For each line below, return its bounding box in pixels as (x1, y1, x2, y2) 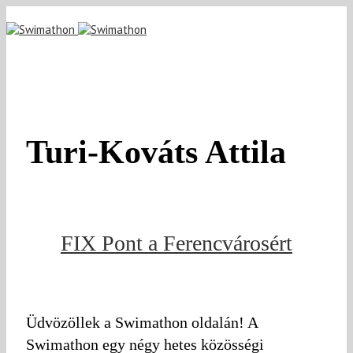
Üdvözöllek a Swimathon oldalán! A (26, 313, 258, 331)
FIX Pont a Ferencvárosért (61, 230, 292, 255)
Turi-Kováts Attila (26, 134, 321, 171)
